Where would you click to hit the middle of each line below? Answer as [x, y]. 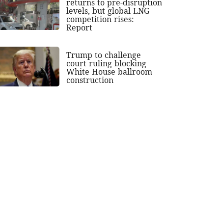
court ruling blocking [107, 64]
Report [80, 28]
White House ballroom [110, 72]
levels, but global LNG [108, 11]
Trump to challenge [104, 55]
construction [90, 80]
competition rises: [100, 19]
